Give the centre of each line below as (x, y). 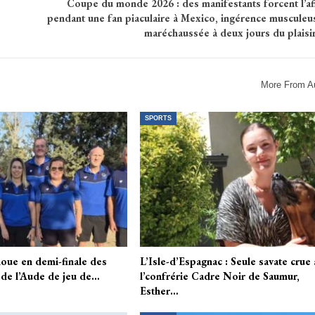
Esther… (160, 291)
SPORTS (159, 118)
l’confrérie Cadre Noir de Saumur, (220, 276)
